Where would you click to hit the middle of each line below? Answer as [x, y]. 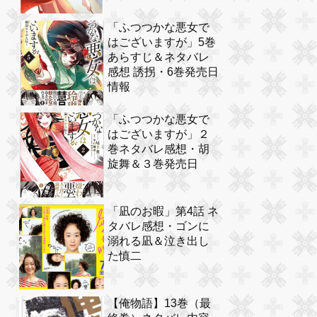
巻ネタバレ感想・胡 [158, 149]
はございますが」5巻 [162, 42]
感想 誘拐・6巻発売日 [163, 72]
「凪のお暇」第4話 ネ [163, 212]
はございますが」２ [158, 134]
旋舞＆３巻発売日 [153, 164]
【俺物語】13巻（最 [159, 304]
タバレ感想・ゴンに [158, 226]
